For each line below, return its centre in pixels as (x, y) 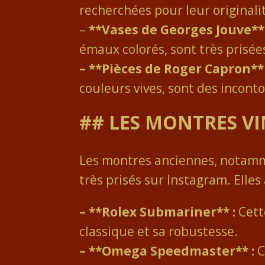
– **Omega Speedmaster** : (167, 251)
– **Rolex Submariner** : (158, 211)
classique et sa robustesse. (159, 231)
